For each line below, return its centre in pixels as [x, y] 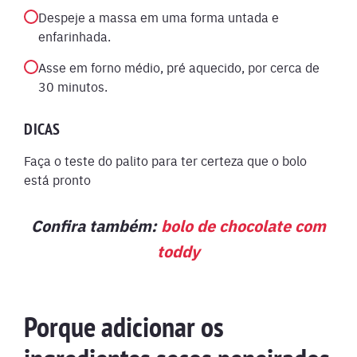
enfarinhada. [75, 36]
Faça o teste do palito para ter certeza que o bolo [165, 160]
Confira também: [96, 225]
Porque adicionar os [124, 327]
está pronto [57, 179]
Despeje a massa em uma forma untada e [159, 17]
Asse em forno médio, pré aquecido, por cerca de [179, 67]
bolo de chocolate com [243, 225]
